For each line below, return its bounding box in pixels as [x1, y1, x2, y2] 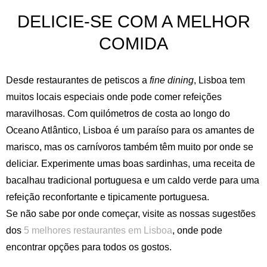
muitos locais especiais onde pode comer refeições [6, 91, 222, 102]
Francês [144, 208, 178, 218]
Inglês [144, 191, 169, 201]
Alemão [230, 191, 263, 201]
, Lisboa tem [194, 74, 245, 85]
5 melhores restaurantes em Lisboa [24, 225, 172, 235]
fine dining [150, 74, 194, 85]
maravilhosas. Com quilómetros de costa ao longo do [6, 108, 230, 119]
